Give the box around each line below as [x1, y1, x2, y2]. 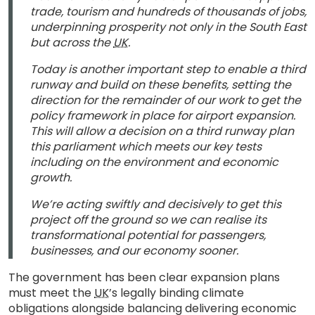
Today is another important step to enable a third [30, 61, 306, 77]
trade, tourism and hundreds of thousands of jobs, [30, 4, 307, 20]
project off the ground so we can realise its [30, 212, 266, 228]
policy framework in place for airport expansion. [30, 108, 295, 124]
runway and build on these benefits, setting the [30, 77, 291, 93]
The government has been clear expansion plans [8, 269, 280, 285]
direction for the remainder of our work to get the [30, 92, 301, 108]
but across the [30, 34, 113, 51]
